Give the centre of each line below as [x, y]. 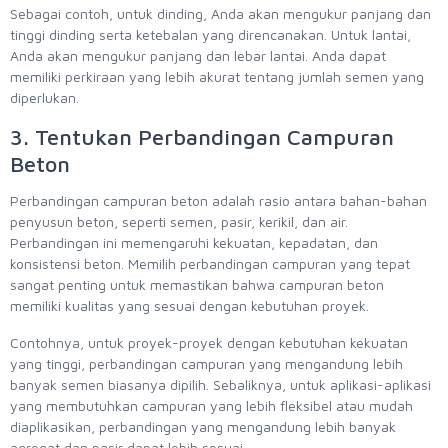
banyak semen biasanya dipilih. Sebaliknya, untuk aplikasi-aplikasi [220, 385]
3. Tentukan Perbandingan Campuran [202, 137]
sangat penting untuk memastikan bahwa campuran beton [197, 285]
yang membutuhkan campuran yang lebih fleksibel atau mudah [211, 406]
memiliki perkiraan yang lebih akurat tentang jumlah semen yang [217, 77]
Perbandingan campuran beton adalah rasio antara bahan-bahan [218, 201]
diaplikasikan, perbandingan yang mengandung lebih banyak [203, 427]
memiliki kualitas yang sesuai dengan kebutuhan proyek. [189, 306]
